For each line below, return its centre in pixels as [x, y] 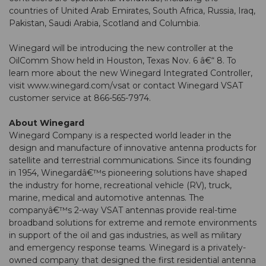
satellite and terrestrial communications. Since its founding [130, 161]
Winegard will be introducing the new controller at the [121, 48]
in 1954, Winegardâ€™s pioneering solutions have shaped [128, 173]
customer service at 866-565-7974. [80, 98]
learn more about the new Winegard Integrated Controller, [131, 73]
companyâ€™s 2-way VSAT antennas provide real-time [123, 210]
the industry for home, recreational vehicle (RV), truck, [120, 186]
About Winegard [47, 123]
